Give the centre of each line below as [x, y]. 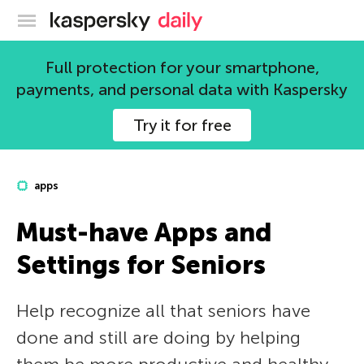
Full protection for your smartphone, [182, 67]
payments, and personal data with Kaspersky [182, 89]
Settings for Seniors [141, 265]
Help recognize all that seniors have [163, 311]
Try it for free [182, 125]
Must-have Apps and [144, 232]
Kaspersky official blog [216, 18]
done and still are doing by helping [158, 338]
